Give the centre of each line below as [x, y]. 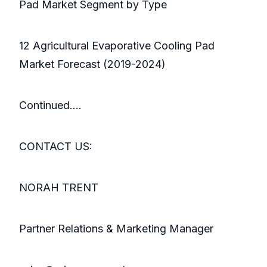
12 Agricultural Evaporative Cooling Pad [117, 46]
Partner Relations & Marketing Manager [116, 229]
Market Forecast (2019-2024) [92, 64]
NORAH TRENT [59, 188]
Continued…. [50, 105]
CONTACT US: [56, 147]
